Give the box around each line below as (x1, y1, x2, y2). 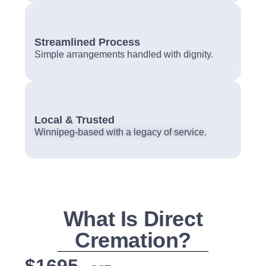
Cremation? (74, 228, 191, 252)
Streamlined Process (34, 36, 140, 48)
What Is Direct (63, 207, 203, 231)
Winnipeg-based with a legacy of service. (34, 127, 207, 137)
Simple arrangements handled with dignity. (34, 49, 213, 59)
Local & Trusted (34, 113, 115, 126)
